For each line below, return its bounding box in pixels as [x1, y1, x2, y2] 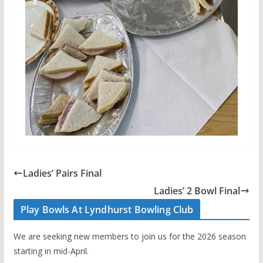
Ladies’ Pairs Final [22, 167, 102, 180]
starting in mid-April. [13, 245, 89, 257]
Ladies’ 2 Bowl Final [154, 184, 241, 198]
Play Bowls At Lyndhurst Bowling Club [20, 203, 194, 217]
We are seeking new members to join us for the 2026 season [13, 231, 246, 242]
